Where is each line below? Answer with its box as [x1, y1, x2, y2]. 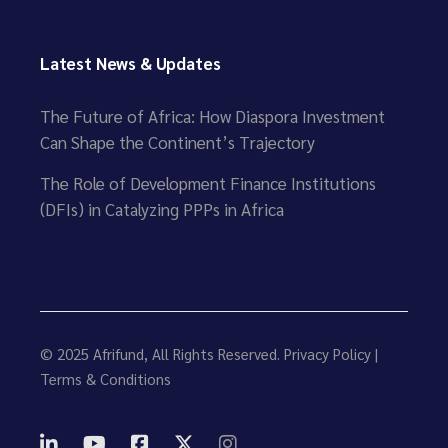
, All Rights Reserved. [144, 344, 284, 364]
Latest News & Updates [40, 52, 221, 75]
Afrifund [93, 344, 144, 364]
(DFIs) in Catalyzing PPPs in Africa [40, 198, 284, 221]
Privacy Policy [284, 344, 371, 364]
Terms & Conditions [40, 369, 171, 389]
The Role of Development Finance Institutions [40, 172, 376, 195]
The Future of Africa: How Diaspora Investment [40, 105, 385, 128]
